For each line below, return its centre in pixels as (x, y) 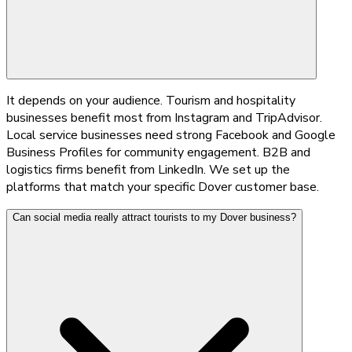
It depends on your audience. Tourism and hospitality (151, 100)
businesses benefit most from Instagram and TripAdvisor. (164, 117)
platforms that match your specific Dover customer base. (163, 187)
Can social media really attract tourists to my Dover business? (154, 217)
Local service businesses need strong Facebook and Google (171, 135)
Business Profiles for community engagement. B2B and (158, 152)
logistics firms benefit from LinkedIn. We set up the (148, 169)
